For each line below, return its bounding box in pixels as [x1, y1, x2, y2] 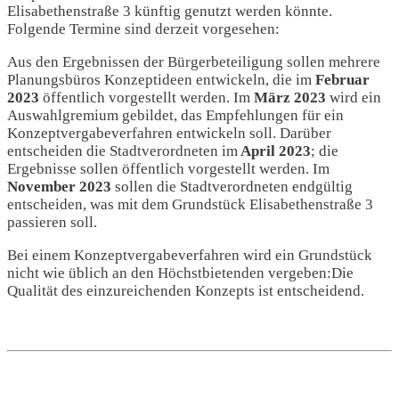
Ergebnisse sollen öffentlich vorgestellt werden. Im [7, 160, 330, 178]
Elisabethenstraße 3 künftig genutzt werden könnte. [7, 3, 332, 20]
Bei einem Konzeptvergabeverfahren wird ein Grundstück [7, 247, 372, 265]
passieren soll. [7, 214, 97, 232]
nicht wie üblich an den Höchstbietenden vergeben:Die [7, 265, 354, 282]
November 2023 [7, 178, 111, 196]
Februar [315, 71, 370, 89]
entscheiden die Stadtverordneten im [7, 142, 238, 160]
